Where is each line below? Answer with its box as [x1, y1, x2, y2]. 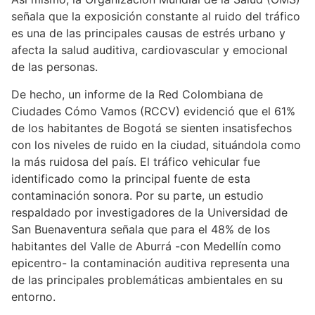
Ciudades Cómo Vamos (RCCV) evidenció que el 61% [11, 103, 295, 118]
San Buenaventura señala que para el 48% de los [11, 221, 270, 236]
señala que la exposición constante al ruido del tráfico [11, 9, 300, 24]
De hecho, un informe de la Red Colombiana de [11, 86, 263, 101]
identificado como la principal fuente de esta [11, 171, 250, 186]
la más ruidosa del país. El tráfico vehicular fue [11, 154, 260, 169]
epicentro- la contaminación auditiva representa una [11, 255, 290, 270]
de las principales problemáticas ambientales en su [11, 272, 283, 287]
